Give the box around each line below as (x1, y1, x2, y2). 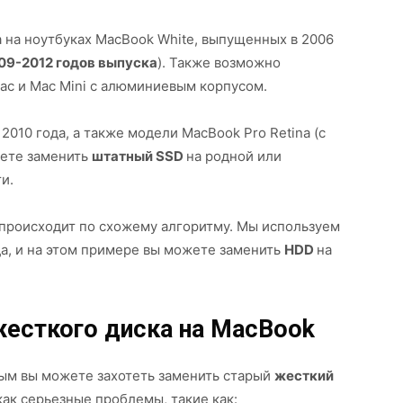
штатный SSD (92, 148, 186, 165)
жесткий (274, 367, 334, 384)
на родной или (186, 148, 282, 165)
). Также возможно (157, 54, 281, 71)
